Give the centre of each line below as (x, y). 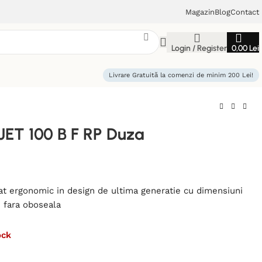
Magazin (200, 12)
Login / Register (199, 48)
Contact (245, 12)
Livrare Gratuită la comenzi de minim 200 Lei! (181, 75)
